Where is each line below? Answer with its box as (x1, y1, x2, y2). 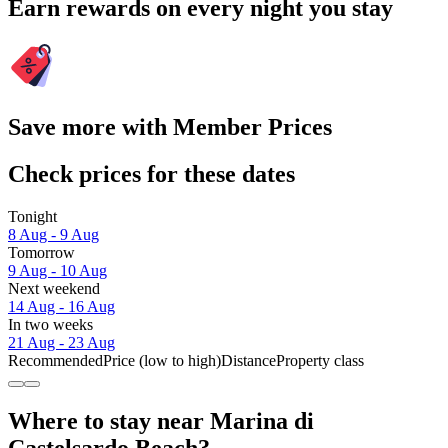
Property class (276, 351, 364, 369)
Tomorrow (8, 243, 75, 261)
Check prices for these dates (8, 160, 295, 187)
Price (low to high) (103, 351, 221, 369)
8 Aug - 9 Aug (8, 225, 99, 243)
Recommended (8, 351, 103, 369)
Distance (221, 351, 276, 369)
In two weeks (8, 315, 93, 333)
